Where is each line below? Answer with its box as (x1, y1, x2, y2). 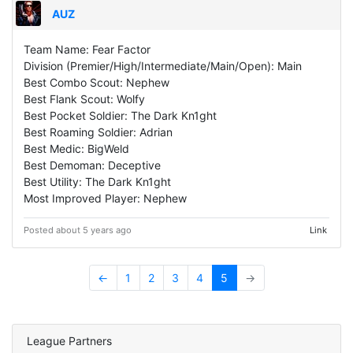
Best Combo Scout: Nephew (24, 75, 169, 89)
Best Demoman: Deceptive (24, 158, 161, 172)
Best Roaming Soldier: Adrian (24, 124, 173, 139)
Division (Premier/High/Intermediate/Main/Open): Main (24, 58, 302, 72)
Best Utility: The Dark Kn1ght (24, 174, 171, 188)
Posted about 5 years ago (24, 224, 132, 236)
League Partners (26, 334, 112, 348)
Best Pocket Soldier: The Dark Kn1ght (24, 108, 217, 122)
